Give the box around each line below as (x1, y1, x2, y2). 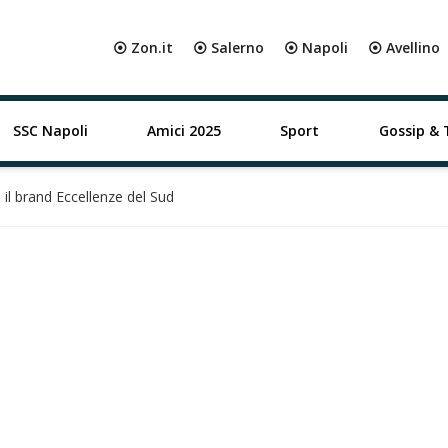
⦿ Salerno (193, 38, 264, 57)
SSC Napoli (12, 121, 88, 140)
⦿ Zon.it (113, 38, 173, 57)
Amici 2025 (146, 121, 221, 140)
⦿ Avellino (368, 38, 440, 57)
